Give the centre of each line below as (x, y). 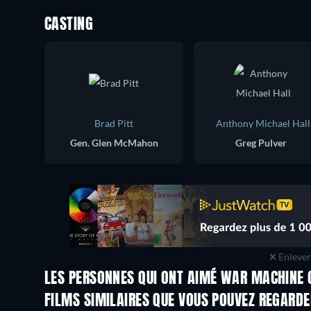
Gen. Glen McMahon (114, 143)
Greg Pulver (261, 143)
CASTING (69, 25)
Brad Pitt (114, 124)
